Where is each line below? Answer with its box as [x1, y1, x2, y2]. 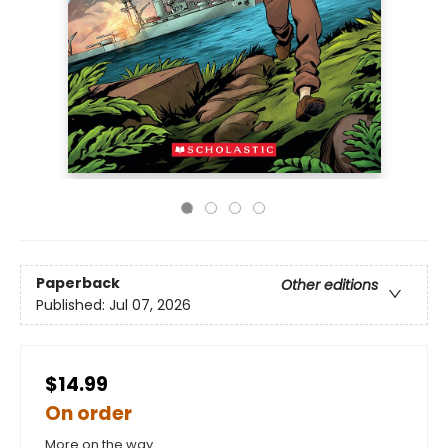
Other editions [281, 275, 378, 296]
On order [45, 400, 132, 427]
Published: [36, 295, 109, 316]
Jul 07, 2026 [109, 295, 191, 316]
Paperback [36, 273, 120, 294]
